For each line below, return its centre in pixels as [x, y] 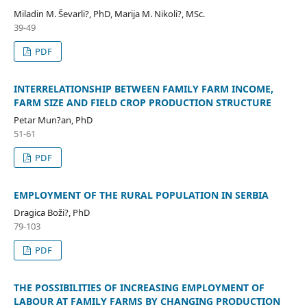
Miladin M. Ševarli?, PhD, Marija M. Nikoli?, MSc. [109, 13]
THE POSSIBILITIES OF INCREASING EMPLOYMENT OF [139, 287]
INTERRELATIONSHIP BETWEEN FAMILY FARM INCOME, [143, 88]
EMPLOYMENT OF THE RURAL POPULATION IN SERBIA [141, 195]
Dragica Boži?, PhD [52, 212]
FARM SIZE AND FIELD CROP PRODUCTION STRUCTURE [142, 102]
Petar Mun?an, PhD [53, 120]
